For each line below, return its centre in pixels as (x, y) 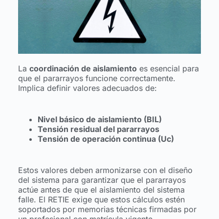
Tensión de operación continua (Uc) (106, 139)
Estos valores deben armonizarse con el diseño (105, 170)
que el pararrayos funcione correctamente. (97, 78)
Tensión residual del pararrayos (98, 129)
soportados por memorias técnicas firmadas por (107, 209)
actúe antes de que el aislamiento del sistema (101, 189)
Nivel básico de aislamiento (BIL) (99, 119)
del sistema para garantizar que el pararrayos (102, 180)
